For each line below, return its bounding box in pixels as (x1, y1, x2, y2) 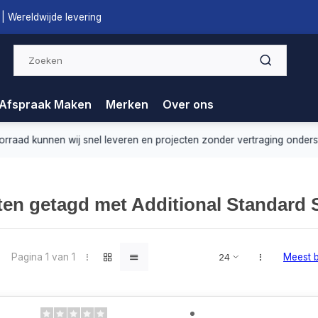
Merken (106, 97, 148, 111)
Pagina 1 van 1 (11, 251, 75, 263)
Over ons (163, 97, 214, 111)
